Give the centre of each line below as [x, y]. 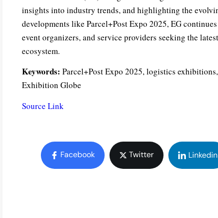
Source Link [43, 106]
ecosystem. [41, 51]
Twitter [141, 155]
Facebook [77, 155]
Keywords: [41, 72]
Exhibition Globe [52, 85]
